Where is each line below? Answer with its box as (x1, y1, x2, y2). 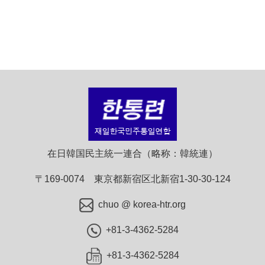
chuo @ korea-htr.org (98, 199, 186, 209)
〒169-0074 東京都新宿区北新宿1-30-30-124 (34, 173, 231, 184)
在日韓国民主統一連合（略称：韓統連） (47, 148, 218, 159)
